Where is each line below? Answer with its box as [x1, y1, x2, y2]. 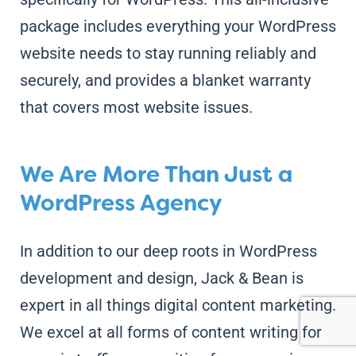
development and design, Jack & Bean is [19, 268, 304, 288]
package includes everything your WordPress [19, 16, 336, 36]
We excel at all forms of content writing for [19, 322, 322, 342]
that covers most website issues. [19, 97, 253, 117]
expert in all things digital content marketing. [19, 295, 336, 315]
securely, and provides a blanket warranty [19, 70, 311, 90]
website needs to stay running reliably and [19, 43, 316, 63]
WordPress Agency [19, 188, 222, 218]
